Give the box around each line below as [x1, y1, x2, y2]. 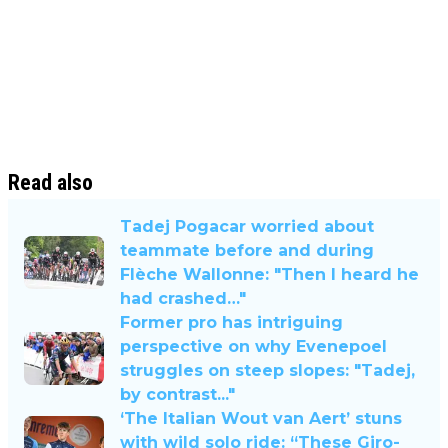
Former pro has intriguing [120, 312, 343, 332]
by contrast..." [120, 384, 235, 404]
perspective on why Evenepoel [120, 336, 387, 356]
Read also [8, 169, 93, 195]
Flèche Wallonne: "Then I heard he [120, 264, 419, 284]
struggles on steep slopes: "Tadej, [120, 360, 415, 380]
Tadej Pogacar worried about [120, 216, 374, 236]
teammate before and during [120, 240, 374, 260]
